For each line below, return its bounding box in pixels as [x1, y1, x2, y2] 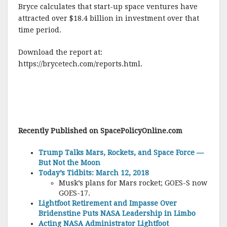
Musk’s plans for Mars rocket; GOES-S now [59, 179, 207, 187]
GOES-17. [59, 189, 90, 197]
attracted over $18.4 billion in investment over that [18, 14, 199, 22]
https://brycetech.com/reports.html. [18, 60, 142, 68]
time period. [18, 26, 61, 34]
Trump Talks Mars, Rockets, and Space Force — [39, 148, 204, 157]
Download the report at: [18, 48, 104, 56]
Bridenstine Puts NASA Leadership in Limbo [39, 209, 196, 217]
